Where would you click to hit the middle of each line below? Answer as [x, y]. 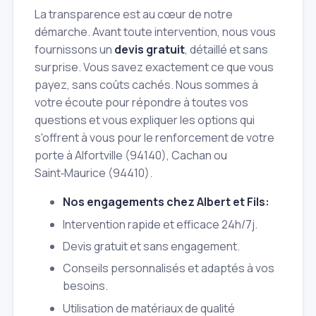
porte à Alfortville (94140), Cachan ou [131, 156]
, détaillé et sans [226, 50]
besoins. [85, 286]
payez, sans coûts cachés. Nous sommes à [146, 85]
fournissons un [74, 50]
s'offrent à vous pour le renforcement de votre [154, 138]
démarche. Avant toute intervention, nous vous [155, 32]
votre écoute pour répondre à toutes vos [141, 103]
